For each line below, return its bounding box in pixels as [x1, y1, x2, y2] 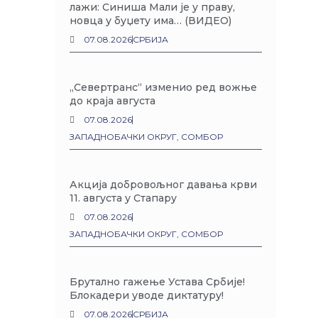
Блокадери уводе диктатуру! [70, 289, 224, 302]
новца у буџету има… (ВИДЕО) [70, 14, 232, 27]
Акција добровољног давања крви [70, 178, 258, 191]
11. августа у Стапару [70, 192, 177, 204]
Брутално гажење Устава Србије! [70, 275, 246, 288]
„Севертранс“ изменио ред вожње [70, 81, 258, 94]
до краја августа [70, 94, 156, 107]
